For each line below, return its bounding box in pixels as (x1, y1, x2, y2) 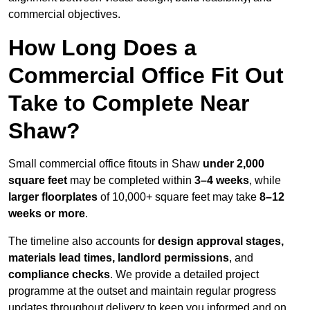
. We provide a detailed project (110, 268, 259, 281)
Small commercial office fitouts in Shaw (8, 158, 203, 170)
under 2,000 (203, 158, 264, 170)
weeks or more (8, 208, 85, 220)
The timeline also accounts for (8, 235, 158, 248)
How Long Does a (8, 35, 197, 61)
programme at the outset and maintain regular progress (8, 285, 276, 298)
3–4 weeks (194, 174, 249, 187)
